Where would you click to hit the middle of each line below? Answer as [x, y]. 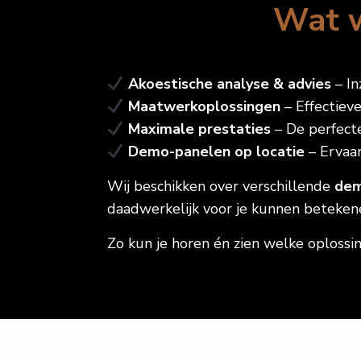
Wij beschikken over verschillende [221, 186]
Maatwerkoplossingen [204, 106]
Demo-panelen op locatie [216, 151]
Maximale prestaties [199, 129]
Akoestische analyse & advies [229, 84]
